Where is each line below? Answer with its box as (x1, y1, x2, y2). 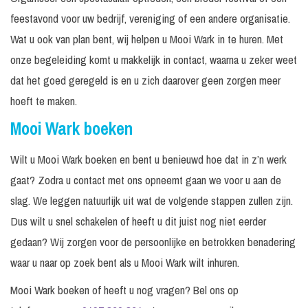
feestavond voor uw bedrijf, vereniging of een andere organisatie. (10, 10, 290, 27)
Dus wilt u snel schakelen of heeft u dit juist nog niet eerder (10, 213, 266, 230)
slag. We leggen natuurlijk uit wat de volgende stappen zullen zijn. (10, 192, 293, 209)
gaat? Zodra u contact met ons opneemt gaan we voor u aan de (10, 172, 281, 188)
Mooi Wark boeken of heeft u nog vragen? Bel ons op (10, 282, 239, 298)
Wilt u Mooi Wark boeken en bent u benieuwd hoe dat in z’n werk (10, 151, 287, 168)
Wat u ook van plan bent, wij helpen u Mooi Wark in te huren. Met (10, 31, 283, 47)
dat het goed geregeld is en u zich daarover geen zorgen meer (10, 72, 280, 89)
